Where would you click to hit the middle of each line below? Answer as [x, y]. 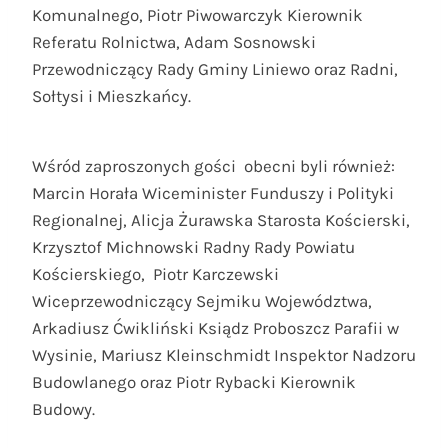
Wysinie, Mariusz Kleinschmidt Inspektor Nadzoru [224, 354]
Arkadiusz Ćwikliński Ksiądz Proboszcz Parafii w [215, 327]
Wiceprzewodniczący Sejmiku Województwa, [202, 300]
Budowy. [63, 408]
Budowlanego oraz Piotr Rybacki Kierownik [194, 381]
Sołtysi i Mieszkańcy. [111, 95]
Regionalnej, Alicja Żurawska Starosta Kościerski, [221, 219]
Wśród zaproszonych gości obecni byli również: [213, 165]
